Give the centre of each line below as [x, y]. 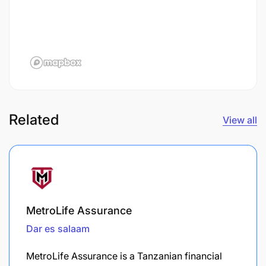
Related [34, 119]
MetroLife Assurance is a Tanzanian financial [124, 256]
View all [240, 120]
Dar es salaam [58, 228]
